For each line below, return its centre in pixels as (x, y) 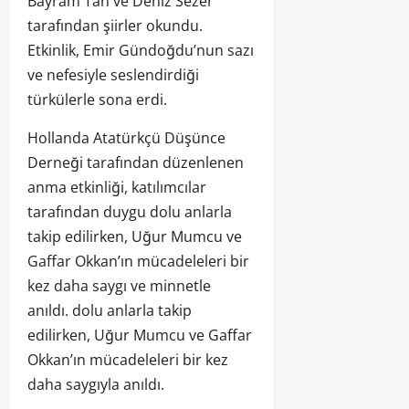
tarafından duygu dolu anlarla (130, 211)
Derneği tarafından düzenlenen (136, 162)
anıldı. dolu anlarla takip (110, 310)
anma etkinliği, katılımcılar (117, 187)
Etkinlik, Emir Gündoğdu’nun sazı (141, 50)
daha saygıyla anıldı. (96, 384)
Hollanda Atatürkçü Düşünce (126, 137)
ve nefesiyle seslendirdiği (113, 74)
